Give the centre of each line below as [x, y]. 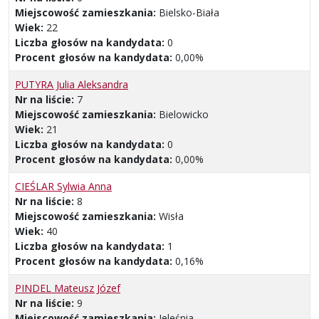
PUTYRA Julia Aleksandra [72, 85]
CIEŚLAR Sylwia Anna [63, 187]
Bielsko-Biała [189, 13]
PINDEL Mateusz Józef [68, 288]
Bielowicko [184, 115]
